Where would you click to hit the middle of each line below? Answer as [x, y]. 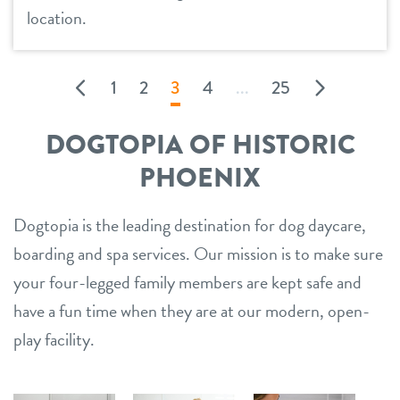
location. [57, 18]
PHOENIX [200, 178]
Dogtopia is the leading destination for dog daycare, [190, 225]
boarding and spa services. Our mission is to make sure [198, 254]
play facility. [54, 339]
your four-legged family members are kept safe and [187, 282]
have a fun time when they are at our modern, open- [192, 311]
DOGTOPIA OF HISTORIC [200, 145]
